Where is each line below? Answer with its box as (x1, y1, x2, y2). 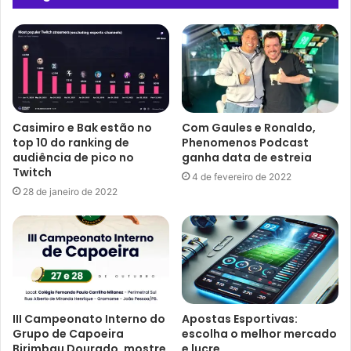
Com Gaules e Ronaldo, (182, 120, 316, 136)
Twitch (13, 165, 52, 181)
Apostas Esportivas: (182, 310, 298, 327)
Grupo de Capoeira (13, 325, 124, 342)
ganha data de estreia (182, 150, 312, 166)
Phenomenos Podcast (182, 135, 309, 151)
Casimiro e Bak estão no (13, 120, 152, 136)
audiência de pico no (13, 150, 134, 166)
